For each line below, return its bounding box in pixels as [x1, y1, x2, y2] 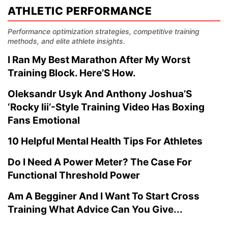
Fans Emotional [8, 115, 80, 126]
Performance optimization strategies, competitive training [8, 27, 199, 36]
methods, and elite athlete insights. [8, 37, 125, 45]
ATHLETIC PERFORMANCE [8, 5, 152, 17]
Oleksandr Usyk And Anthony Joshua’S [8, 88, 192, 100]
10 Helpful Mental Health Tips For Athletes [8, 135, 203, 147]
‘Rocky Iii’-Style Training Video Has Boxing [8, 101, 205, 113]
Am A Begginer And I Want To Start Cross [8, 190, 199, 202]
